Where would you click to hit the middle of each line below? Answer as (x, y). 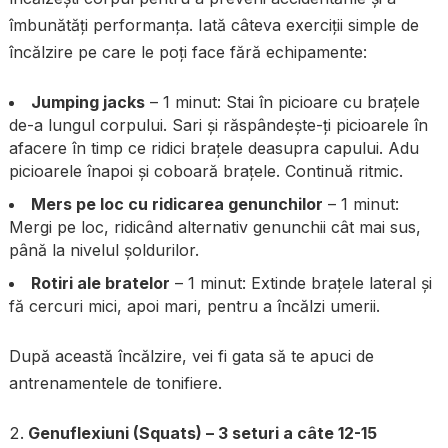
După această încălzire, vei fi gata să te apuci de (191, 355)
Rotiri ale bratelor (100, 282)
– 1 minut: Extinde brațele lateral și (300, 282)
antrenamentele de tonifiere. (115, 382)
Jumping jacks (87, 101)
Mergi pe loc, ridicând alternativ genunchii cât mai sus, (214, 226)
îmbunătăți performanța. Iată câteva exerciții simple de (213, 24)
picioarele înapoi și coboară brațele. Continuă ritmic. (205, 170)
